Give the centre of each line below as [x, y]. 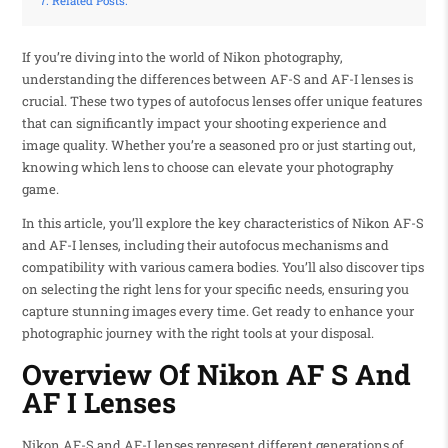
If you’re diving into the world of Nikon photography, [182, 57]
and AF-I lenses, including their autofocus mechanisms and [205, 245]
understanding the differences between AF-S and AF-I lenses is [217, 79]
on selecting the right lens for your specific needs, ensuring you [215, 289]
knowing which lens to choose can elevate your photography [207, 167]
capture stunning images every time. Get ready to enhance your [217, 311]
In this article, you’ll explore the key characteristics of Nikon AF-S [222, 223]
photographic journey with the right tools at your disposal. [197, 333]
